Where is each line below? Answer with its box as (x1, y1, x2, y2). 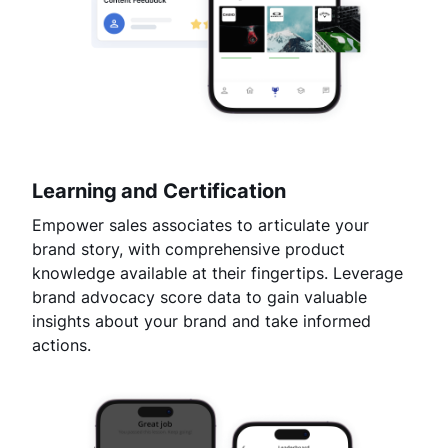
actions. (32, 335, 91, 356)
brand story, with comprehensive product (32, 239, 345, 260)
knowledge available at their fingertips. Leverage (32, 263, 403, 284)
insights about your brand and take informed (32, 311, 371, 332)
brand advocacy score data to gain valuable (32, 287, 367, 308)
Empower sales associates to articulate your (32, 215, 369, 236)
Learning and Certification (32, 179, 286, 204)
